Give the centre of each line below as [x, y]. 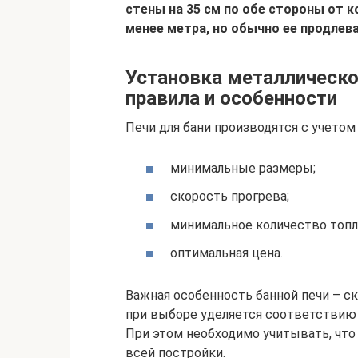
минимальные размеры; [243, 169]
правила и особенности [231, 98]
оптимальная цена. [227, 253]
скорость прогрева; [230, 197]
